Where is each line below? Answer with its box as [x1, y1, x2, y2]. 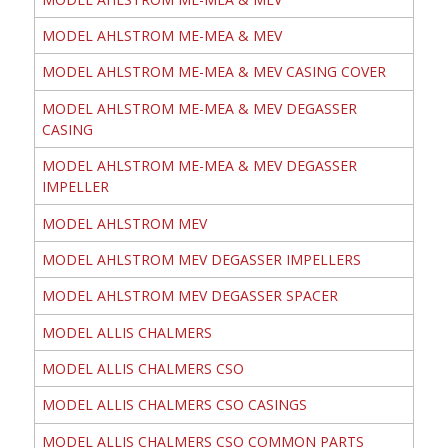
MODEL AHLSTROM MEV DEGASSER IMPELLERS [41, 249, 361, 269]
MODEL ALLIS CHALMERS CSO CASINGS [41, 395, 307, 415]
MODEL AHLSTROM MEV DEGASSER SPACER [41, 286, 338, 306]
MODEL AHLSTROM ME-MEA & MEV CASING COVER [41, 62, 386, 82]
